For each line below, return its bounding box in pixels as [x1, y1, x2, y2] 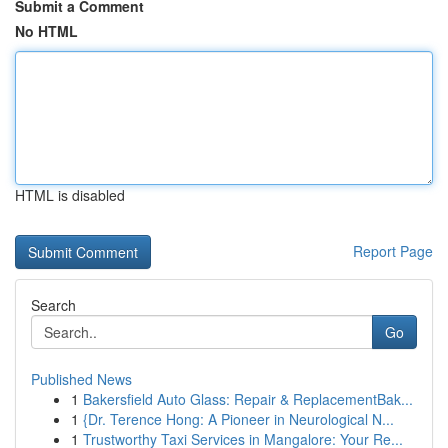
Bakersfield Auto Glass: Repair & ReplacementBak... [83, 389, 413, 409]
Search [31, 295, 76, 315]
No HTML [15, 21, 78, 41]
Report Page [353, 241, 433, 261]
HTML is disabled [15, 185, 125, 205]
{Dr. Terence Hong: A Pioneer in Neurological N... [83, 409, 394, 429]
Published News [31, 369, 132, 389]
